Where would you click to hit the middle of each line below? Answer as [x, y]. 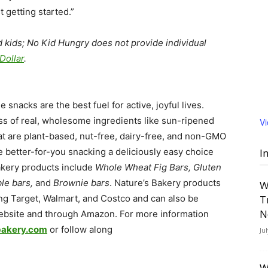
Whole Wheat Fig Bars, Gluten [158, 167]
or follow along [80, 229]
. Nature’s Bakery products [165, 183]
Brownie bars [81, 183]
